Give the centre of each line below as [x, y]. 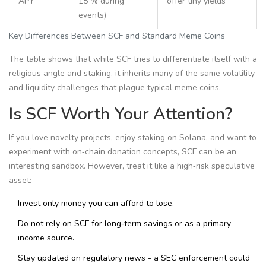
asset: [20, 180]
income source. [46, 238]
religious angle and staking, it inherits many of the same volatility [132, 74]
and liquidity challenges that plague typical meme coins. [115, 88]
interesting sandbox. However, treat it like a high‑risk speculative [132, 166]
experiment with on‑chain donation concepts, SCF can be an [123, 152]
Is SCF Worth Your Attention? [121, 114]
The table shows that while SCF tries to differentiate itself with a [133, 59]
